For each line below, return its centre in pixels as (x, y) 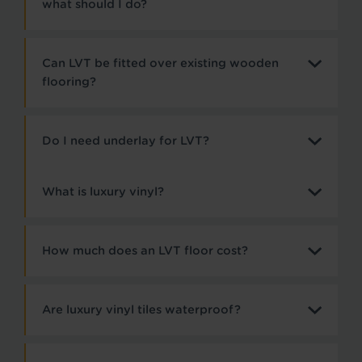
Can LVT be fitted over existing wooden (160, 63)
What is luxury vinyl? (103, 191)
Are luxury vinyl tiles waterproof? (141, 309)
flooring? (69, 81)
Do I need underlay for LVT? (126, 140)
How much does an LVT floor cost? (145, 250)
